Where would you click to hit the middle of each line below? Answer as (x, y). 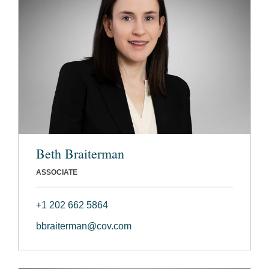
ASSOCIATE (57, 173)
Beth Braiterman (80, 154)
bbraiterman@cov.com (84, 226)
